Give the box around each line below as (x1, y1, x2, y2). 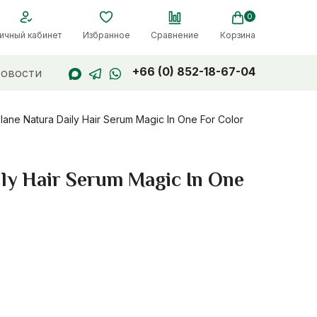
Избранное (82, 30, 130, 40)
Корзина (219, 30, 255, 40)
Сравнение (151, 30, 200, 40)
